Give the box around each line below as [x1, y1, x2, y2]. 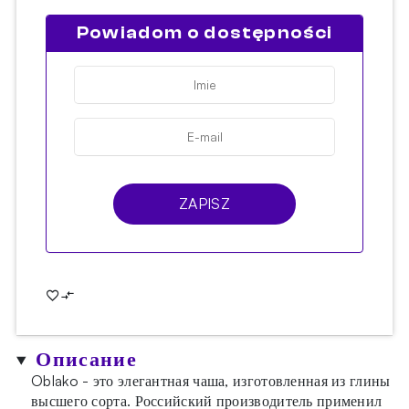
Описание [36, 348, 138, 371]
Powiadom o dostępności [76, 23, 333, 44]
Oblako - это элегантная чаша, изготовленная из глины [31, 371, 391, 390]
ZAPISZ [179, 194, 230, 214]
